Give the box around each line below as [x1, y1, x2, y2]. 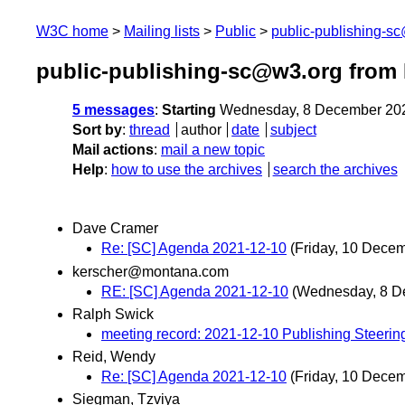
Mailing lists [124, 24, 200, 39]
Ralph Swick [72, 306, 154, 322]
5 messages [72, 102, 155, 118]
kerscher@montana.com [72, 263, 229, 279]
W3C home [36, 24, 108, 39]
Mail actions [72, 142, 154, 158]
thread [129, 122, 170, 138]
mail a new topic [161, 142, 265, 158]
